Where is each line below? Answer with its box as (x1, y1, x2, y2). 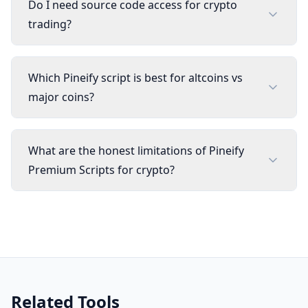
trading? (28, 16, 71, 32)
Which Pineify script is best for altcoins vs (28, 70, 243, 85)
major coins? (28, 89, 94, 104)
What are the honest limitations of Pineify (28, 143, 244, 158)
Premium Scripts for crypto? (28, 162, 175, 177)
